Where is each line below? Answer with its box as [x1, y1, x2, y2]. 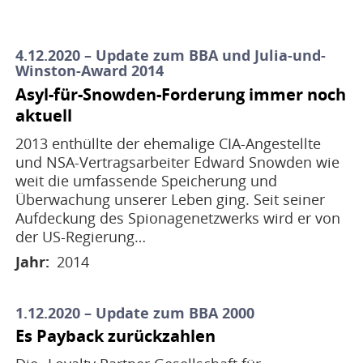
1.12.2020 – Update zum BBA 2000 [15, 302, 254, 322]
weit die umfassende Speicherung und [15, 170, 277, 190]
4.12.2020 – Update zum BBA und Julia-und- [15, 45, 326, 66]
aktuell [15, 104, 72, 126]
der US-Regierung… [15, 226, 146, 246]
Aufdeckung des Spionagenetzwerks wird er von [15, 207, 340, 228]
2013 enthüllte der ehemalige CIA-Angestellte [15, 133, 321, 153]
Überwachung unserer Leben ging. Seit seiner [15, 189, 325, 209]
